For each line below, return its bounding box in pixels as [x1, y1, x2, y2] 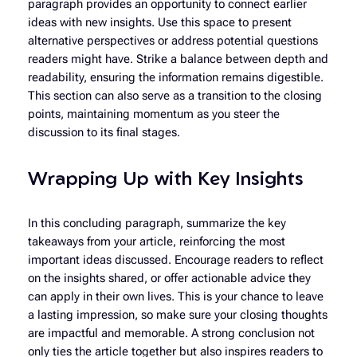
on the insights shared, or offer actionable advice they [27, 271, 311, 285]
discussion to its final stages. [27, 125, 180, 139]
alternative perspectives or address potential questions [27, 33, 318, 48]
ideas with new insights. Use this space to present [27, 15, 292, 29]
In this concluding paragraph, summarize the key [27, 216, 286, 230]
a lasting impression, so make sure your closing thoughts [27, 308, 328, 322]
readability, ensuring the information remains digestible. [27, 70, 324, 84]
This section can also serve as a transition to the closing [27, 88, 322, 103]
